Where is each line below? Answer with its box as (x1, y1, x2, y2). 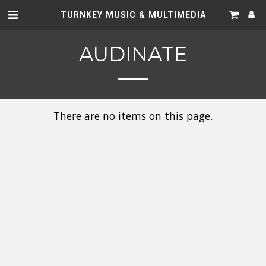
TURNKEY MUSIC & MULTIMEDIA (60, 9, 206, 20)
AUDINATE (78, 42, 188, 66)
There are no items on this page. (53, 109, 213, 123)
